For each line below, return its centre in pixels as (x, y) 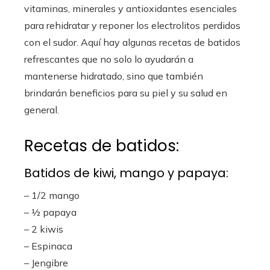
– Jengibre (46, 262)
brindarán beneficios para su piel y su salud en (126, 93)
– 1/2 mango (52, 195)
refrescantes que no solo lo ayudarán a (109, 59)
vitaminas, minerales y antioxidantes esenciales (130, 8)
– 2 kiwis (44, 229)
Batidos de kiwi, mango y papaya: (126, 173)
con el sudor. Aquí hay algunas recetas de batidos (132, 42)
